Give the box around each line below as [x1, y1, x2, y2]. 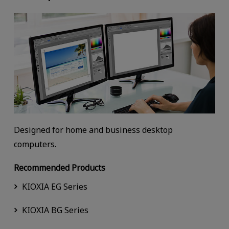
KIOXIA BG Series [21, 204, 88, 216]
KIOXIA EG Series [21, 181, 87, 193]
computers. [13, 139, 56, 150]
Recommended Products [13, 162, 105, 174]
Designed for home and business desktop [13, 124, 173, 136]
